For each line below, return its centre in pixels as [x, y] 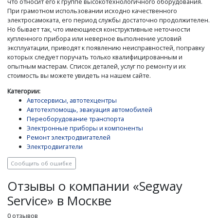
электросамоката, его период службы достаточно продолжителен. [109, 20]
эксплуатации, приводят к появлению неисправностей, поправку [106, 47]
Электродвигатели [55, 146]
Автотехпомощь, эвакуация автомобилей [90, 109]
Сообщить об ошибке [42, 163]
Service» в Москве [59, 200]
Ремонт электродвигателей [69, 137]
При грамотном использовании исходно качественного [92, 10]
